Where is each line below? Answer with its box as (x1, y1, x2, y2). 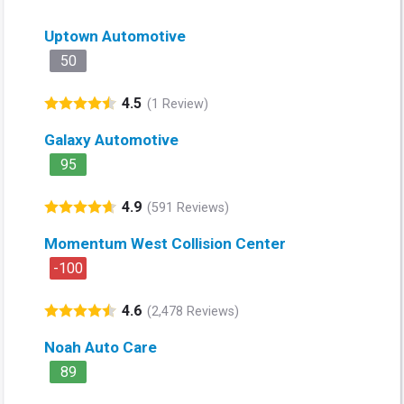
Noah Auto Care (44, 338, 157, 357)
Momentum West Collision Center (44, 234, 286, 253)
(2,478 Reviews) (147, 303, 239, 319)
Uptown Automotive (44, 27, 186, 46)
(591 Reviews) (147, 199, 229, 216)
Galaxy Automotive (44, 131, 179, 150)
